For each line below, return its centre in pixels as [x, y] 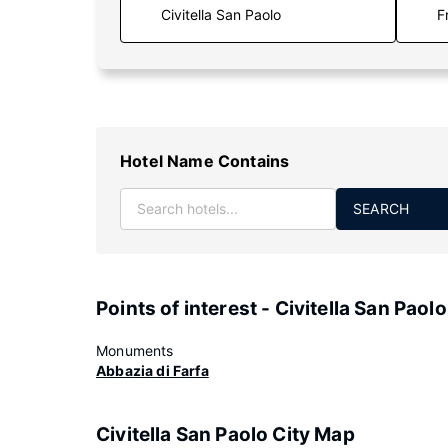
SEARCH [381, 208]
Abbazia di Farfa [152, 370]
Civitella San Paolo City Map [225, 434]
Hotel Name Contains [205, 161]
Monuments [135, 350]
